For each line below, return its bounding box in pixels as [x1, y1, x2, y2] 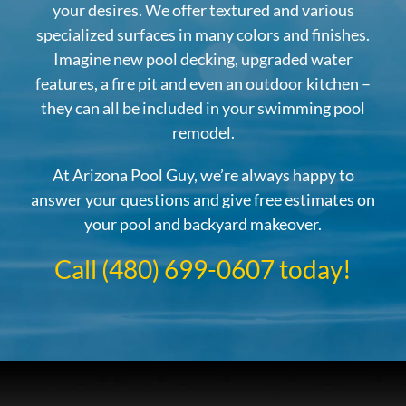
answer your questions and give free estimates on [31, 189, 375, 210]
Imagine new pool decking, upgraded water [53, 49, 353, 70]
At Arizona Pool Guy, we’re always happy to [52, 165, 354, 186]
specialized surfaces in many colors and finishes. [36, 24, 370, 45]
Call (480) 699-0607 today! [54, 254, 352, 285]
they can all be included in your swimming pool [41, 98, 365, 119]
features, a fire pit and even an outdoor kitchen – [35, 73, 371, 94]
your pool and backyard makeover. [84, 214, 322, 235]
